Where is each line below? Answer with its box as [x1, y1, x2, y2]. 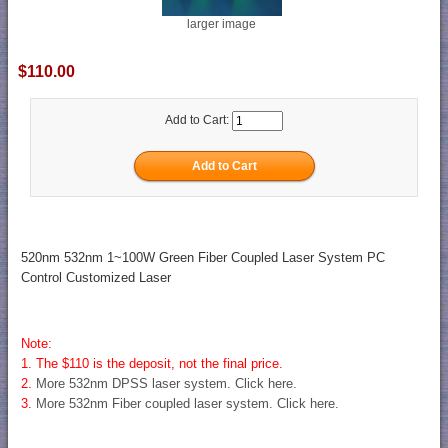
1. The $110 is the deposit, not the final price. [20, 356, 283, 372]
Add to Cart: [165, 113, 232, 128]
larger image [187, 16, 256, 31]
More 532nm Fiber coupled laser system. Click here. [35, 396, 339, 412]
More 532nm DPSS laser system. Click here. [35, 376, 297, 392]
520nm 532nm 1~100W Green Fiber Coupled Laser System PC [20, 250, 385, 266]
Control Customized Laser [20, 270, 171, 286]
